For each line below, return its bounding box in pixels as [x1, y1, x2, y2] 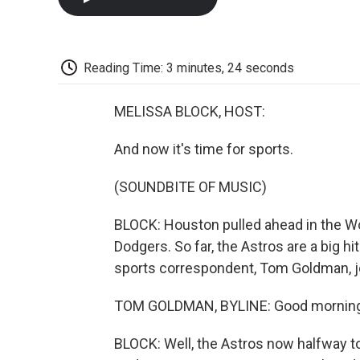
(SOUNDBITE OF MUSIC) [114, 178, 267, 196]
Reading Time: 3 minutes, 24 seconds [84, 59, 294, 76]
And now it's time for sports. [114, 141, 293, 158]
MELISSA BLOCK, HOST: [114, 103, 265, 121]
